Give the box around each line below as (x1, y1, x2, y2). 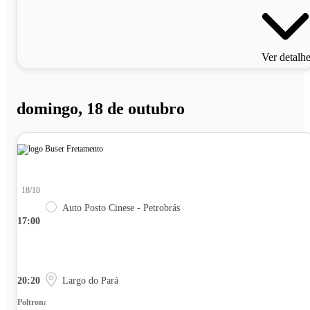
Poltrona (17, 297, 48, 307)
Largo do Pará (62, 275, 118, 286)
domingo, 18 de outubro (17, 99, 185, 118)
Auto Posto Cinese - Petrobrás (62, 202, 180, 213)
